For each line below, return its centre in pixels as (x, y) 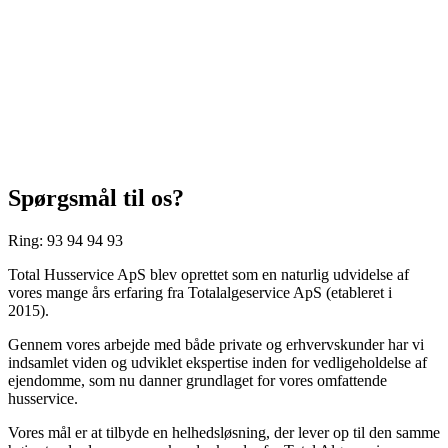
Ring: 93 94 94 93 (65, 240)
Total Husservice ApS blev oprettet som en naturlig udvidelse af (208, 274)
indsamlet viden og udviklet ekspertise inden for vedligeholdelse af (217, 362)
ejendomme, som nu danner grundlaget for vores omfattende (197, 380)
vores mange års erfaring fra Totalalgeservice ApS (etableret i (200, 292)
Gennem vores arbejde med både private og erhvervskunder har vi (216, 344)
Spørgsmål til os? (96, 197)
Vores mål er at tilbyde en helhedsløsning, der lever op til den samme (224, 432)
